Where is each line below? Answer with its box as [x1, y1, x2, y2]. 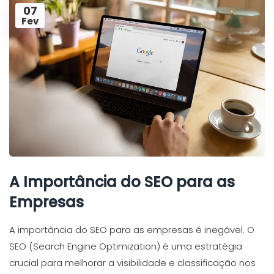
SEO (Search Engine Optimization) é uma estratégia [9, 239, 242, 253]
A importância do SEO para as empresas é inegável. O [9, 223, 254, 236]
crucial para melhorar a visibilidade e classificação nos [9, 256, 256, 269]
